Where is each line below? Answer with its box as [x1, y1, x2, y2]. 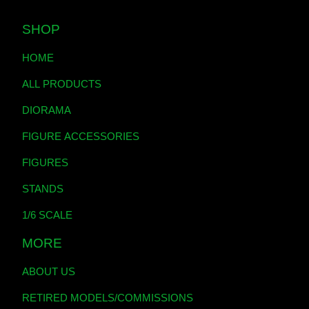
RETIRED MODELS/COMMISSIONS [22, 292, 193, 303]
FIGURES [22, 157, 68, 168]
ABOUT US [22, 266, 75, 277]
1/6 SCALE [22, 209, 72, 221]
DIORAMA [22, 104, 71, 116]
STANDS [22, 183, 63, 195]
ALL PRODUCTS [22, 78, 101, 90]
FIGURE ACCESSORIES [22, 130, 139, 142]
